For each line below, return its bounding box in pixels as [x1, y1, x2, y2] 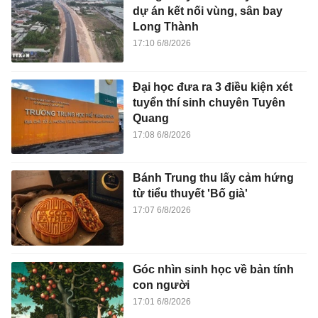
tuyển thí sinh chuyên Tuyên [132, 96, 285, 109]
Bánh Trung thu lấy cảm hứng [132, 172, 294, 185]
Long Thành [132, 21, 199, 33]
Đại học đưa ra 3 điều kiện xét [132, 80, 292, 93]
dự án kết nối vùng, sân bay [132, 5, 283, 18]
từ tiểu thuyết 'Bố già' [132, 187, 248, 200]
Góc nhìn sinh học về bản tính [132, 263, 294, 275]
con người [132, 278, 190, 291]
